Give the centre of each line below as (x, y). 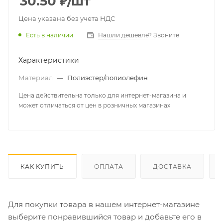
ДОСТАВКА (172, 166)
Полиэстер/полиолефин (108, 78)
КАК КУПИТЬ (42, 166)
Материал (36, 78)
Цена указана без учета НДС (67, 18)
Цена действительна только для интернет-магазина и (102, 95)
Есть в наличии (50, 35)
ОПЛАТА (109, 166)
